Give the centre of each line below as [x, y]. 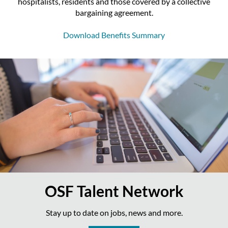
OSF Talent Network [114, 191]
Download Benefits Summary [114, 35]
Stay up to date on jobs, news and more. [114, 212]
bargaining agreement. [114, 12]
